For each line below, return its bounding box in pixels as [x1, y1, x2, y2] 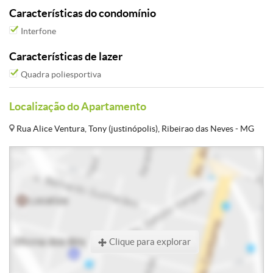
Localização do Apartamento [9, 101, 146, 113]
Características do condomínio [9, 7, 156, 19]
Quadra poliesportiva [19, 69, 101, 79]
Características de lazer [9, 50, 122, 63]
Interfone [19, 26, 56, 36]
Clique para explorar [107, 236, 191, 247]
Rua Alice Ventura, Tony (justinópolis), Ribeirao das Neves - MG [15, 124, 254, 133]
